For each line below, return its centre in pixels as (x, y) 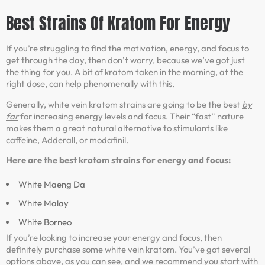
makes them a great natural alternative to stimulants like (117, 128)
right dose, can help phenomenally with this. (90, 84)
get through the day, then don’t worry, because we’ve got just (125, 60)
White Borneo (45, 222)
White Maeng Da (52, 184)
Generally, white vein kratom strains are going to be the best (124, 104)
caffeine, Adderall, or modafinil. (67, 140)
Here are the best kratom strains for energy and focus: (118, 160)
